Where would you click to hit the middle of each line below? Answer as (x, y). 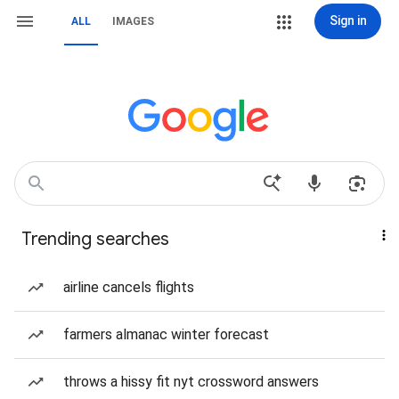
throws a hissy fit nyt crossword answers (191, 382)
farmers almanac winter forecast (166, 334)
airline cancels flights (129, 287)
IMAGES (133, 21)
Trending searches (95, 239)
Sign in (348, 20)
